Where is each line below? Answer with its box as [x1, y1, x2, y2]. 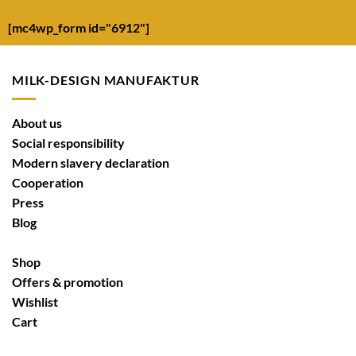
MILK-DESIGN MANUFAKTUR [12, 72, 199, 87]
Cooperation [12, 175, 83, 191]
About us [12, 115, 62, 131]
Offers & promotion [12, 274, 123, 290]
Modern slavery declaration [12, 155, 169, 171]
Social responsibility [12, 135, 125, 151]
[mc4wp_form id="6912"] [8, 19, 149, 35]
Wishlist [12, 294, 58, 310]
